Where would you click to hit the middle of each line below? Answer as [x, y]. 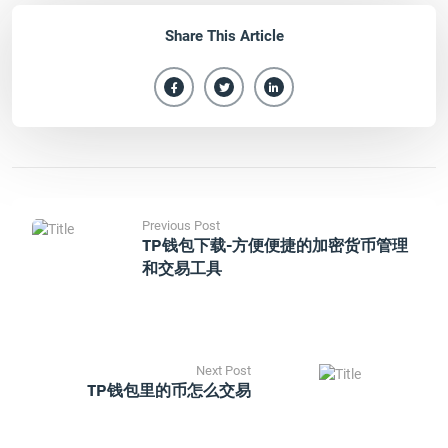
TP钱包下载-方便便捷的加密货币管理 [275, 245]
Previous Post [181, 225]
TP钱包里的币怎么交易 [169, 390]
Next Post [223, 370]
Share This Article [224, 36]
